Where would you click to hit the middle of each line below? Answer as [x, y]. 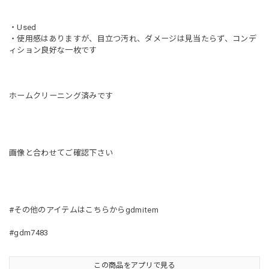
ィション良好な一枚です [53, 50]
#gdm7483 [29, 232]
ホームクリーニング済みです [61, 95]
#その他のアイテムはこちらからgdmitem [84, 210]
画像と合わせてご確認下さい [61, 153]
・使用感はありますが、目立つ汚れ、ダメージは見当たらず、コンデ [133, 38]
